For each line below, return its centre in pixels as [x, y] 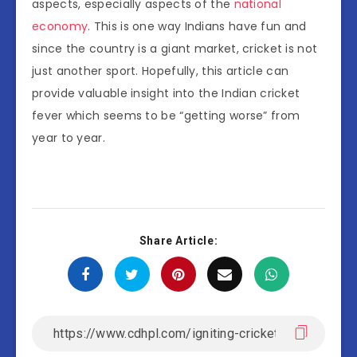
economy [60, 27]
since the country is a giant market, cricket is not [175, 49]
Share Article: [178, 241]
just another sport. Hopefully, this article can [161, 71]
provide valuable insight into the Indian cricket [166, 94]
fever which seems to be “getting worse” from [166, 116]
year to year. [69, 138]
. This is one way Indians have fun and [197, 27]
